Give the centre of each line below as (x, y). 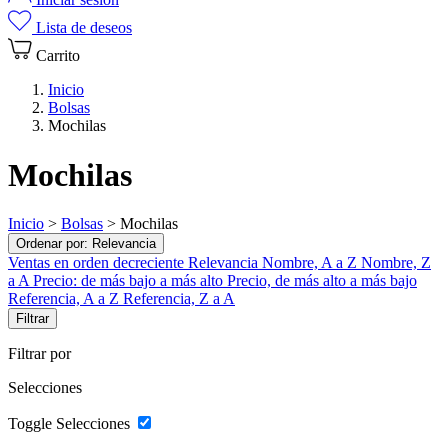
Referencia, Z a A (179, 299)
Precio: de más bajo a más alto (130, 281)
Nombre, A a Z (311, 263)
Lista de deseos (84, 28)
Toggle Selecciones (69, 424)
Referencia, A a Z (65, 299)
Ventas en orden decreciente (98, 263)
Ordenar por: (54, 244)
